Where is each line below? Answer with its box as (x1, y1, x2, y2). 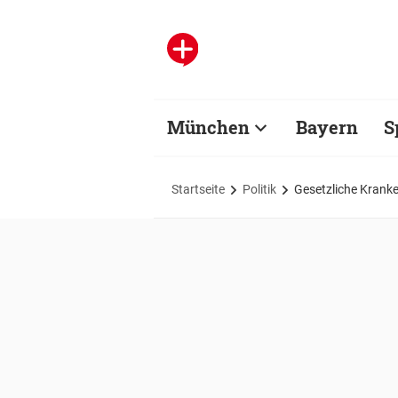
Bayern (296, 115, 358, 139)
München (167, 115, 250, 139)
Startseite (171, 181, 225, 196)
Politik (243, 181, 276, 196)
